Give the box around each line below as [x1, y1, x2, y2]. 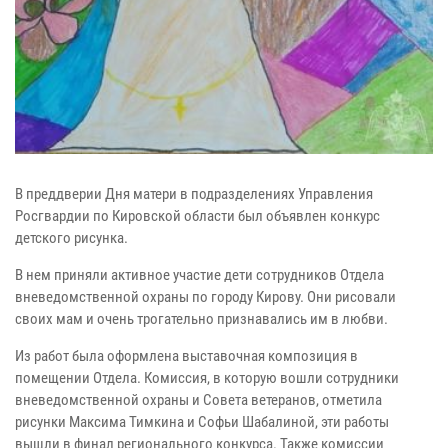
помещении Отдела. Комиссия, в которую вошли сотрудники [15, 369, 399, 388]
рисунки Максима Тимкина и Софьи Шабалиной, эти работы [15, 413, 389, 432]
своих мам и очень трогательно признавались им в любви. [15, 310, 388, 329]
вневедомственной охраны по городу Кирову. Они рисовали [15, 288, 396, 307]
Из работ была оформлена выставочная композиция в [15, 347, 358, 366]
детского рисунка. [15, 229, 128, 248]
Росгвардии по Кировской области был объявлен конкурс [15, 207, 380, 226]
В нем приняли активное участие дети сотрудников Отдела [15, 266, 384, 285]
